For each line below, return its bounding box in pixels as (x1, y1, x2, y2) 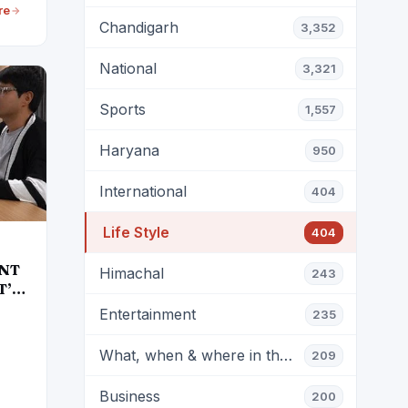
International (99, 182, 187, 200)
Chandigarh (99, 18, 178, 36)
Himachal (99, 264, 164, 282)
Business (99, 387, 160, 405)
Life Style (103, 223, 169, 241)
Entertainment (99, 305, 196, 323)
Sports (99, 100, 146, 118)
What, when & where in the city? (280, 346, 292, 364)
